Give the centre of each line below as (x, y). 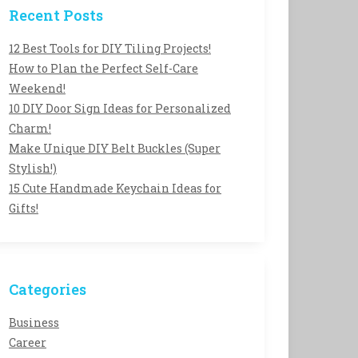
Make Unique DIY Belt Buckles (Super (115, 148)
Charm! (30, 128)
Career (28, 342)
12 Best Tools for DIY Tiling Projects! (110, 48)
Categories (48, 289)
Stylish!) (33, 168)
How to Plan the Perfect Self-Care (103, 68)
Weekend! (37, 88)
